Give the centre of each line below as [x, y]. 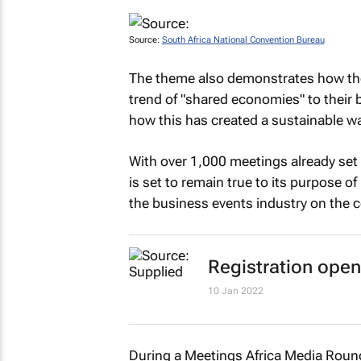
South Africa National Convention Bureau [243, 40]
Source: [145, 40]
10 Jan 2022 [235, 290]
